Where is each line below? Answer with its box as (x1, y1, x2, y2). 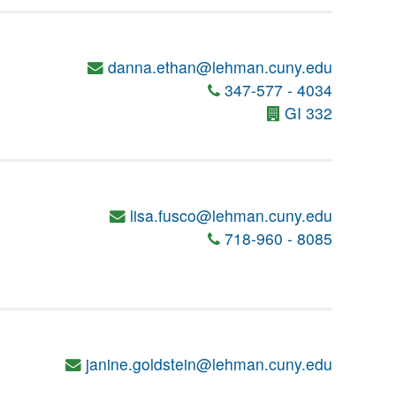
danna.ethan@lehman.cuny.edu (108, 56, 332, 78)
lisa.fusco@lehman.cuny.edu (130, 204, 332, 226)
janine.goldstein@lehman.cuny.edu (86, 353, 332, 375)
